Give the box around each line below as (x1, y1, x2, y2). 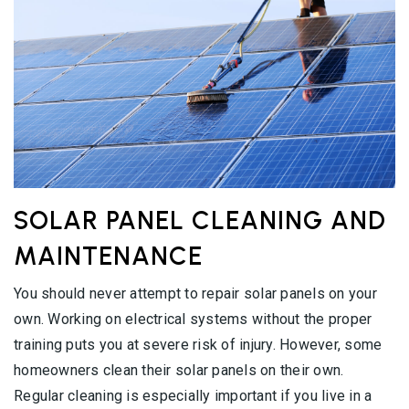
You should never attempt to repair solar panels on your (14, 284, 377, 302)
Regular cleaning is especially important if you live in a (14, 386, 372, 404)
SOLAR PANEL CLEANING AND (14, 204, 386, 236)
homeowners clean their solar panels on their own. (14, 361, 344, 379)
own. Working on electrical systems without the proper (14, 309, 372, 328)
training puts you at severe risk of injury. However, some (14, 335, 383, 353)
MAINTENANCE (14, 239, 203, 271)
